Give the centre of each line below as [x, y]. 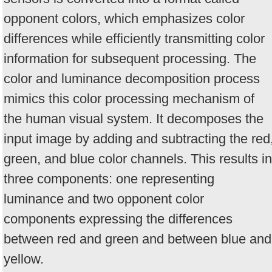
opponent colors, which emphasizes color [124, 18]
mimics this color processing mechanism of [129, 98]
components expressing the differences [118, 219]
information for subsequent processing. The [130, 58]
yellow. [24, 259]
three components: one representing [109, 178]
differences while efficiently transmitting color [134, 38]
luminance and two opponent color [104, 199]
